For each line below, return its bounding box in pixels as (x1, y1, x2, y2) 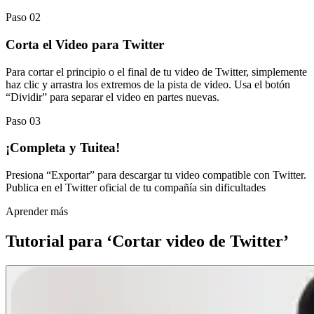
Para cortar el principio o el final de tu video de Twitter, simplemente (6, 65, 307, 78)
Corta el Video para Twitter (6, 36, 164, 52)
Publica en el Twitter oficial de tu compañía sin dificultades (6, 182, 266, 194)
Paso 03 (6, 114, 41, 127)
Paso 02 (6, 11, 41, 24)
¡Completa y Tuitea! (6, 140, 120, 156)
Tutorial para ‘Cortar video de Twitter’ (6, 232, 289, 250)
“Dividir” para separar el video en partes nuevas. (6, 90, 219, 103)
